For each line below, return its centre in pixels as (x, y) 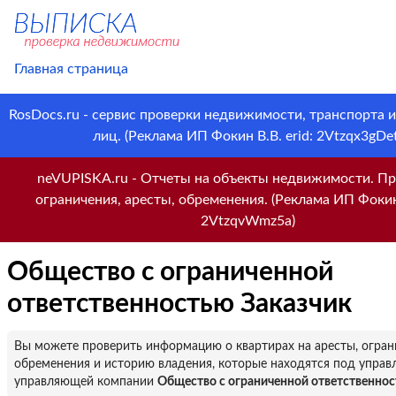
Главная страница (71, 69)
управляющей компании (86, 382)
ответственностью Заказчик (179, 304)
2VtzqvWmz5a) (247, 221)
